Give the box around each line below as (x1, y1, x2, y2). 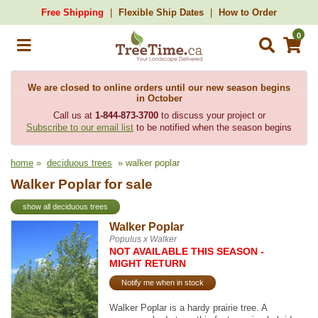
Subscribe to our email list (26, 122, 133, 133)
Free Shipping (41, 7, 104, 18)
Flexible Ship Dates (119, 7, 204, 18)
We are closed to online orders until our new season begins (28, 82, 290, 93)
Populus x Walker (109, 234, 177, 244)
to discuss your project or (158, 110, 265, 121)
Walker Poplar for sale (11, 177, 153, 192)
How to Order (219, 7, 277, 18)
